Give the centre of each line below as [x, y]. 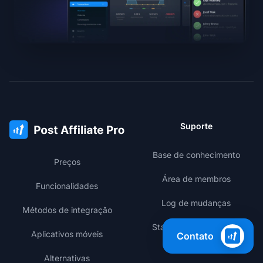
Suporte [196, 126]
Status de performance [196, 227]
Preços [67, 161]
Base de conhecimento [196, 154]
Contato [195, 236]
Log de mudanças [196, 203]
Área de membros [196, 178]
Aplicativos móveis [67, 234]
